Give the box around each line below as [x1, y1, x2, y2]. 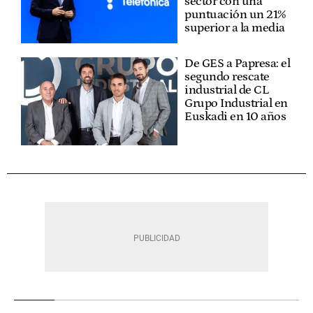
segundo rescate [184, 69, 270, 84]
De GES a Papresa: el [184, 56, 290, 71]
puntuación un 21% [184, 7, 286, 22]
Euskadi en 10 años [184, 109, 286, 124]
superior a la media [184, 20, 285, 35]
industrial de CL [184, 82, 268, 97]
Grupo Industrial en [184, 96, 288, 110]
